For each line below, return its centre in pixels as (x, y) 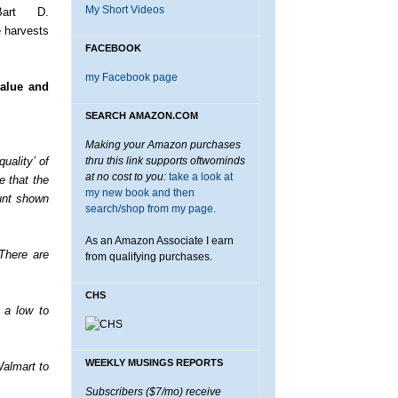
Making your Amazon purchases (163, 145)
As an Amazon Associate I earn (159, 241)
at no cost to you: (126, 177)
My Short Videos (125, 10)
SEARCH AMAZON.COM (142, 115)
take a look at (201, 177)
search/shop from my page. (151, 209)
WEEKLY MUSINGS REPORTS (154, 362)
